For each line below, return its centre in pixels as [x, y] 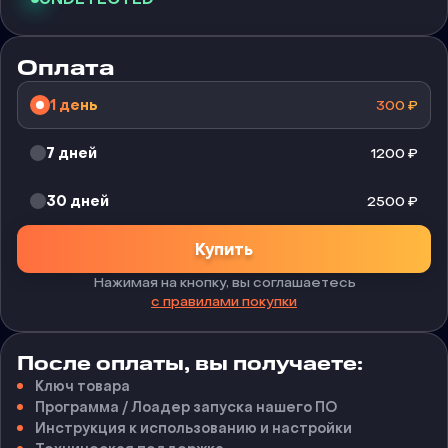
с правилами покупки [224, 301]
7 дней [71, 153]
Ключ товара [82, 386]
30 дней [77, 201]
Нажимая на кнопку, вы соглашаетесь [224, 282]
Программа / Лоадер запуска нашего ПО [186, 407]
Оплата [65, 68]
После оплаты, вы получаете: [190, 364]
